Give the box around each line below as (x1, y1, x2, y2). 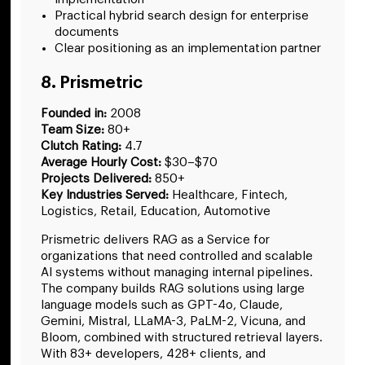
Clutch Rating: (41, 140, 121, 153)
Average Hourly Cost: (41, 156, 161, 169)
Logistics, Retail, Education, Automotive (41, 205, 270, 218)
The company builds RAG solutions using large (41, 282, 305, 295)
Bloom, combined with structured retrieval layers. (41, 331, 323, 344)
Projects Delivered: (41, 173, 152, 186)
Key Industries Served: (41, 189, 169, 202)
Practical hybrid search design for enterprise (55, 10, 309, 23)
